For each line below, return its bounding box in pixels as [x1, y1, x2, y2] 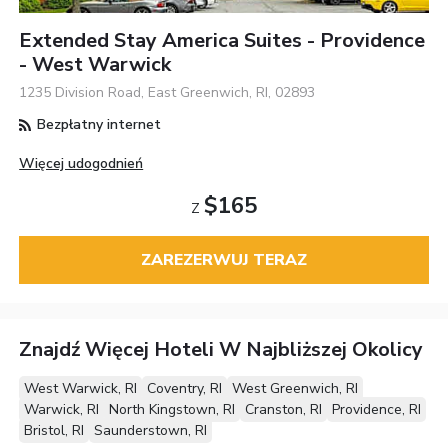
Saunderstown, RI [94, 421, 208, 441]
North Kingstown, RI [109, 400, 236, 420]
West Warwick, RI [24, 379, 138, 399]
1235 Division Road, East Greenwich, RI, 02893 [19, 83, 316, 103]
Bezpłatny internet [33, 115, 162, 135]
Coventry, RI [147, 379, 223, 399]
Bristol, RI [24, 421, 85, 441]
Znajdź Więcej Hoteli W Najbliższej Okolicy [19, 336, 424, 364]
